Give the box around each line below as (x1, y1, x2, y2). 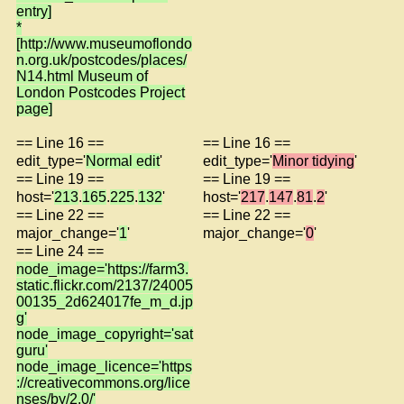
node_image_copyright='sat (16, 326, 193, 342)
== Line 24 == (16, 243, 104, 259)
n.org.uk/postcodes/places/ (16, 51, 187, 68)
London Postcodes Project (16, 84, 185, 100)
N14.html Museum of (16, 68, 148, 84)
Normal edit (86, 152, 160, 169)
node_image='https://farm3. (16, 261, 188, 277)
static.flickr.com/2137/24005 (16, 277, 193, 293)
